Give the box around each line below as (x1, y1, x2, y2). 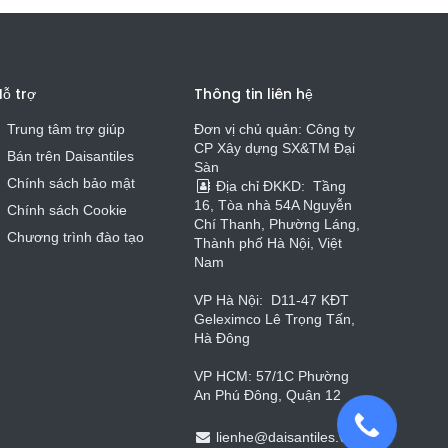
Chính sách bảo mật (6, 175, 135, 191)
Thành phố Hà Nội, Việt (194, 235, 342, 251)
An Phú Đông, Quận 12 (194, 387, 341, 403)
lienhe (216, 429, 254, 445)
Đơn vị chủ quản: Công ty (194, 121, 355, 137)
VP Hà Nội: (194, 292, 271, 308)
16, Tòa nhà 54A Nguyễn (194, 197, 352, 213)
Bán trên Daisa (6, 148, 101, 164)
